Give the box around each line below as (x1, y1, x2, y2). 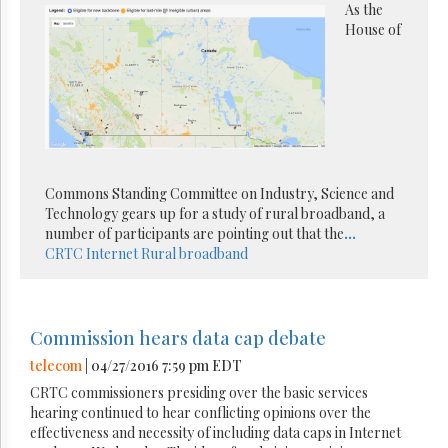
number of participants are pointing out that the (45, 223, 344, 243)
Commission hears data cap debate (30, 325, 326, 350)
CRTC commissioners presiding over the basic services (30, 382, 368, 402)
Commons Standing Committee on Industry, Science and (45, 183, 394, 203)
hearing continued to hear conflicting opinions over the (30, 402, 371, 422)
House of (345, 19, 401, 39)
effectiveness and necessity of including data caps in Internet (30, 422, 401, 442)
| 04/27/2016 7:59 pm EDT (82, 355, 242, 375)
